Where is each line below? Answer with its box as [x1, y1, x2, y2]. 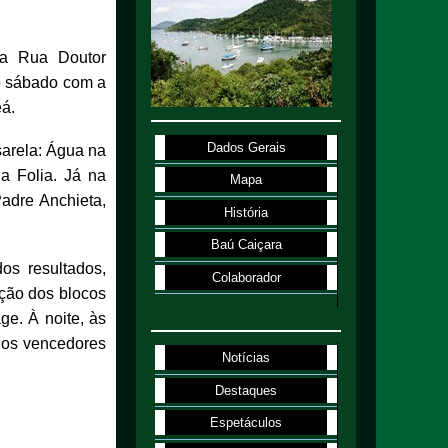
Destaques [215, 382, 278, 398]
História [224, 204, 269, 220]
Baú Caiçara [210, 237, 282, 253]
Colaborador [211, 269, 281, 285]
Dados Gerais [206, 139, 286, 155]
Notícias [222, 350, 271, 366]
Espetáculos [210, 415, 283, 431]
